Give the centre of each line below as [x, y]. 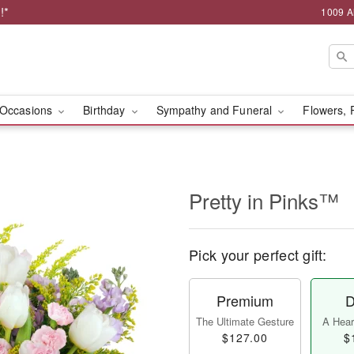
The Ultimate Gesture [245, 321]
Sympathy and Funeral [216, 110]
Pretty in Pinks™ [264, 200]
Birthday [106, 110]
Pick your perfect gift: [258, 254]
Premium [245, 300]
